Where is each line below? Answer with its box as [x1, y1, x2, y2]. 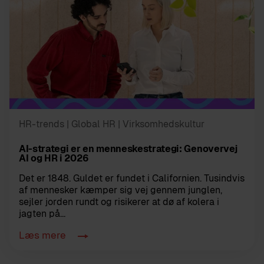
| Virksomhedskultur [118, 118, 204, 130]
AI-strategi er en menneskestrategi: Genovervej [19, 143, 237, 155]
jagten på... [19, 208, 65, 220]
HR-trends [19, 118, 64, 130]
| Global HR [67, 118, 115, 130]
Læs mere [19, 229, 68, 242]
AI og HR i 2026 [19, 153, 89, 164]
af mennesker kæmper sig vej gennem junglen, [19, 184, 222, 196]
